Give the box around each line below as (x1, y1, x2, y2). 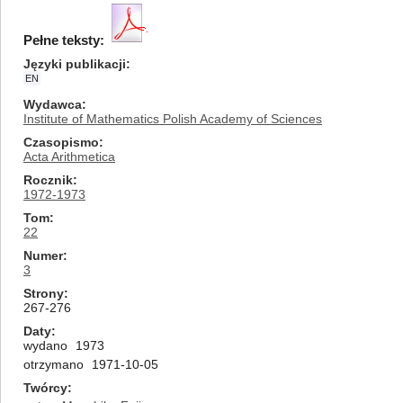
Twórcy (23, 381, 67, 395)
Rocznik (23, 173, 73, 187)
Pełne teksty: (23, 32, 104, 48)
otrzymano (23, 357, 84, 372)
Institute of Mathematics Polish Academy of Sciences (23, 112, 322, 126)
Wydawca (23, 97, 82, 112)
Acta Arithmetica (23, 149, 115, 164)
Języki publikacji (23, 57, 126, 71)
